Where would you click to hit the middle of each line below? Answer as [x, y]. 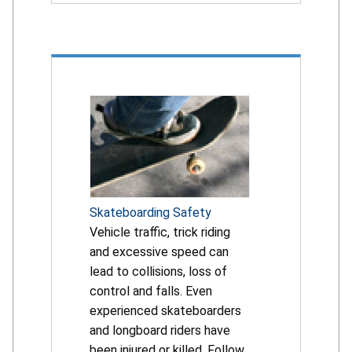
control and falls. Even [151, 291]
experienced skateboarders [165, 311]
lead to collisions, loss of [158, 272]
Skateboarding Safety [150, 213]
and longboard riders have [160, 331]
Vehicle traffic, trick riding [160, 233]
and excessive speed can [159, 252]
